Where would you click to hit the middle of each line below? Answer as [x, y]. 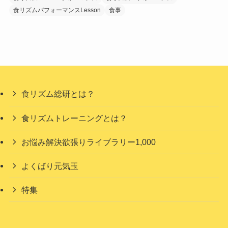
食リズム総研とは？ [58, 94]
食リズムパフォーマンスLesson [57, 10]
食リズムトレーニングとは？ [75, 118]
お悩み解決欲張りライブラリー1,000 [89, 142]
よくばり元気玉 [50, 166]
